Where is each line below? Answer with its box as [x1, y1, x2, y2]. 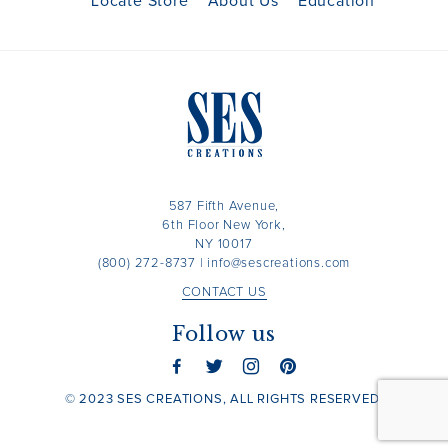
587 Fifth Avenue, [168, 200, 280, 213]
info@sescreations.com [207, 257, 351, 270]
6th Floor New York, [162, 219, 286, 232]
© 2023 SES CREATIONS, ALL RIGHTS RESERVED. [64, 393, 384, 406]
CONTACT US [181, 286, 267, 299]
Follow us [172, 322, 276, 346]
